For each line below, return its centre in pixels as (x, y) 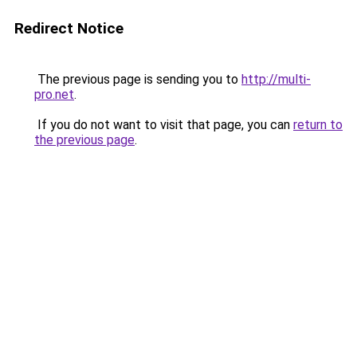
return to (318, 125)
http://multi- (276, 79)
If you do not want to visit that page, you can (164, 125)
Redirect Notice (69, 28)
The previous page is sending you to (138, 79)
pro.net (54, 94)
